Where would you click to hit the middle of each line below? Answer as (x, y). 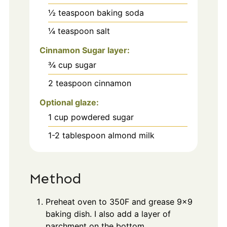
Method (55, 179)
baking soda (120, 12)
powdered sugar (102, 117)
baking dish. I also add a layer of (108, 214)
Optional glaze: (69, 102)
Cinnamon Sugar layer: (84, 50)
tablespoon (84, 135)
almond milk (131, 135)
